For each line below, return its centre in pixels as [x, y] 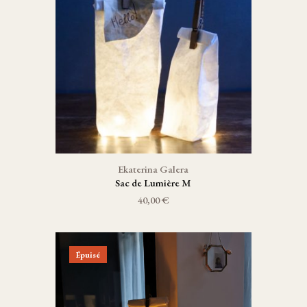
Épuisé [88, 255]
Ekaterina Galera [153, 169]
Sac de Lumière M [153, 183]
